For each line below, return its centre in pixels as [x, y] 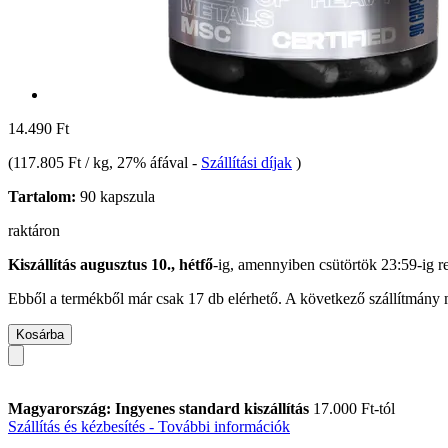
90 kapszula [115, 196]
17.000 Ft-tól [354, 408]
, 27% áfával [150, 162]
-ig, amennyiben [266, 264]
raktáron [34, 230]
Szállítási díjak [246, 162]
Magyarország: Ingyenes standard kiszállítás [160, 408]
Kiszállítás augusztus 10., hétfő [110, 264]
